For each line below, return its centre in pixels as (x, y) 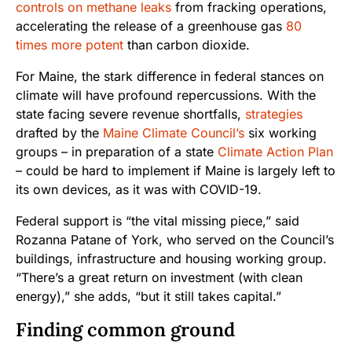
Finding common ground (125, 330)
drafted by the (59, 133)
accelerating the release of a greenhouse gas (151, 26)
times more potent (70, 45)
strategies (274, 114)
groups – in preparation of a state (117, 152)
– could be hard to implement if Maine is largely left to (176, 171)
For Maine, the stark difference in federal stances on (170, 77)
